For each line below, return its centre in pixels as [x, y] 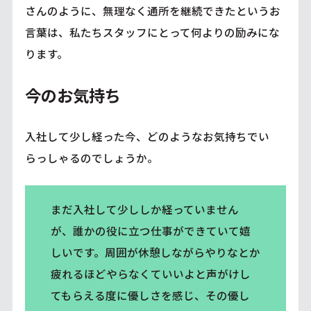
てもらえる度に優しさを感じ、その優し [150, 295]
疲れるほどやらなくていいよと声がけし [150, 274]
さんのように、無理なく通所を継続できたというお [152, 11]
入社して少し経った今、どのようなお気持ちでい [147, 136]
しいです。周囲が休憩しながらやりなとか [155, 252]
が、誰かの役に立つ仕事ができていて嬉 [150, 231]
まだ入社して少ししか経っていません [144, 209]
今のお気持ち [73, 95]
